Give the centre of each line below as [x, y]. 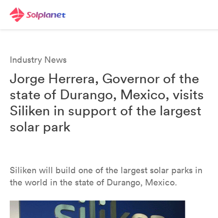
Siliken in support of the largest [106, 110]
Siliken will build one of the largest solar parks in [106, 170]
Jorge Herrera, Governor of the [104, 78]
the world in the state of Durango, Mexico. [93, 182]
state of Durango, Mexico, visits [107, 94]
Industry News [38, 60]
